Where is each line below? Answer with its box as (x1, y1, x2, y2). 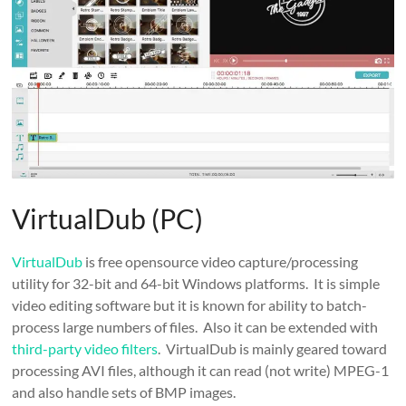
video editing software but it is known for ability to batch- (12, 296, 368, 314)
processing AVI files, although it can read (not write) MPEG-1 (12, 362, 390, 380)
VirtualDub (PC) (12, 202, 204, 236)
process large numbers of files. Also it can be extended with (12, 318, 379, 336)
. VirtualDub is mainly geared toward (158, 340, 388, 358)
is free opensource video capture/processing (82, 253, 359, 271)
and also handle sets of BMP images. (12, 383, 237, 401)
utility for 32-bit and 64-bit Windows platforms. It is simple (12, 275, 381, 293)
